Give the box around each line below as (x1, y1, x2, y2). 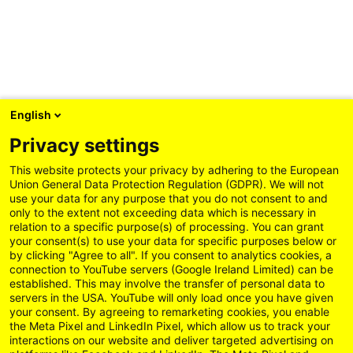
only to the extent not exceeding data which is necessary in (9, 206, 316, 219)
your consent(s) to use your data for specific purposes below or (9, 234, 336, 247)
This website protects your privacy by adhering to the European (9, 163, 339, 176)
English (10, 108, 51, 121)
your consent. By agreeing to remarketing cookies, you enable (9, 305, 329, 318)
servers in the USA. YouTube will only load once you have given (9, 291, 333, 304)
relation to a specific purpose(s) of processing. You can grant (9, 220, 324, 233)
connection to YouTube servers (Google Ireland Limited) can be (9, 262, 333, 276)
